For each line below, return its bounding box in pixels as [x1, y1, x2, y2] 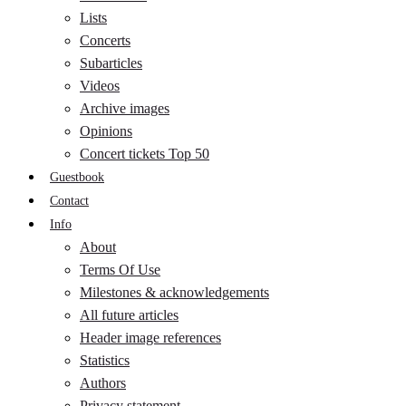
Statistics [80, 353, 130, 368]
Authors [80, 375, 126, 391]
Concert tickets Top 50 [80, 146, 209, 161]
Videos [80, 78, 120, 93]
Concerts [80, 33, 130, 48]
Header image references [80, 330, 221, 345]
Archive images [80, 101, 169, 116]
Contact [50, 194, 89, 208]
